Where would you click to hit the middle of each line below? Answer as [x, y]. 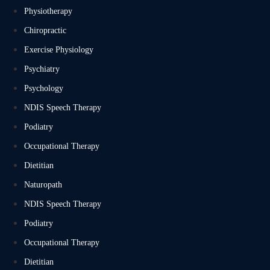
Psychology [44, 88]
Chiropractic [45, 30]
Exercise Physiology [59, 50]
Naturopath [43, 185]
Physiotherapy [48, 11]
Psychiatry [42, 69]
